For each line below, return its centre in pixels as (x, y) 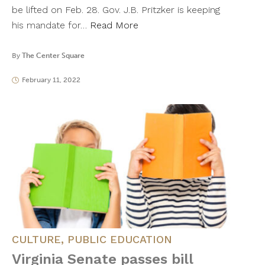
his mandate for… (51, 25)
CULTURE (36, 240)
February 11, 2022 (51, 80)
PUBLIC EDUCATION (120, 240)
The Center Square (53, 56)
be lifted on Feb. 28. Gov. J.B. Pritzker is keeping (116, 10)
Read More (114, 25)
